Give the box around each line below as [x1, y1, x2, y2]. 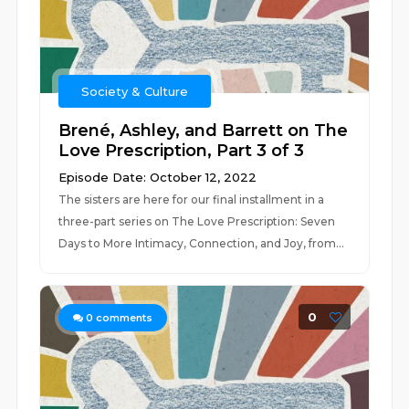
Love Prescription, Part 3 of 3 [58, 141, 305, 161]
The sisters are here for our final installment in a [58, 193, 325, 206]
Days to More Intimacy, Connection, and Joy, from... [58, 236, 345, 250]
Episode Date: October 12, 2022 [58, 170, 257, 184]
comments [93, 311, 153, 324]
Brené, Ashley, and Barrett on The [58, 121, 349, 141]
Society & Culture [81, 84, 189, 99]
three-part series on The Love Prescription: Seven [58, 215, 336, 228]
